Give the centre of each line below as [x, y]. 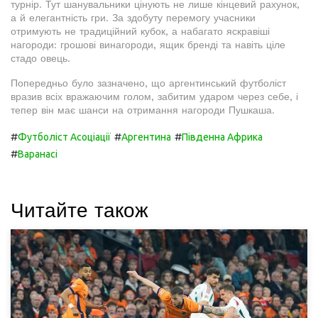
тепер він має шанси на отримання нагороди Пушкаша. [143, 110]
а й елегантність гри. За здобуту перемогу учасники [133, 18]
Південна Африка [222, 137]
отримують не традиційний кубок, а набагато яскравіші [140, 32]
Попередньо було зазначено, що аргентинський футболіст [148, 83]
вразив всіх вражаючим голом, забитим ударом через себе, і [154, 97]
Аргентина [146, 137]
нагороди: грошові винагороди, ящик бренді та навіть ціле [148, 45]
